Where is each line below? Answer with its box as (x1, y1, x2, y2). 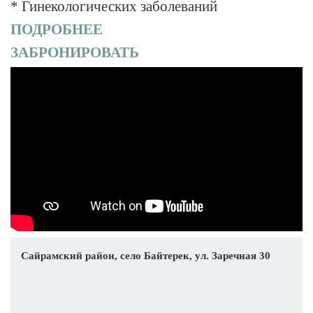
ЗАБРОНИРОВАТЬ (10, 44, 139, 61)
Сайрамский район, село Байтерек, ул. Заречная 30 (21, 249, 270, 261)
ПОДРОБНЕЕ (10, 21, 103, 38)
